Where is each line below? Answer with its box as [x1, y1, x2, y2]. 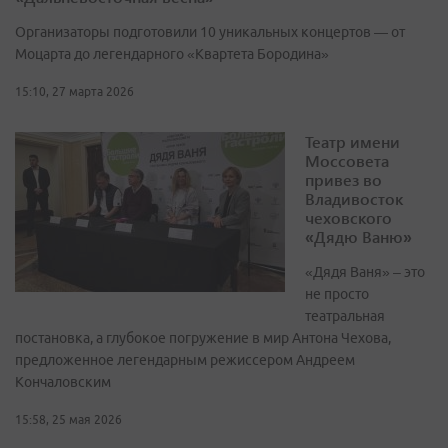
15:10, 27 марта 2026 [15, 85, 134, 99]
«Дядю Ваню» [305, 226, 412, 248]
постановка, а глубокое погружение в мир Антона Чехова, [15, 330, 391, 347]
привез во [305, 169, 382, 191]
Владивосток [305, 188, 403, 210]
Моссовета [305, 150, 389, 172]
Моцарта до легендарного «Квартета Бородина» [15, 46, 329, 63]
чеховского [305, 207, 392, 229]
